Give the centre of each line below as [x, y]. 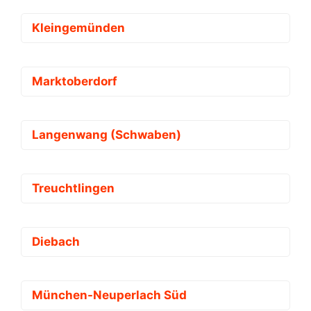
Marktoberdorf [75, 82]
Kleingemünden [78, 28]
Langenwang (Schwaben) [107, 135]
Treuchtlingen [73, 188]
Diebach [56, 242]
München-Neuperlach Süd [109, 295]
